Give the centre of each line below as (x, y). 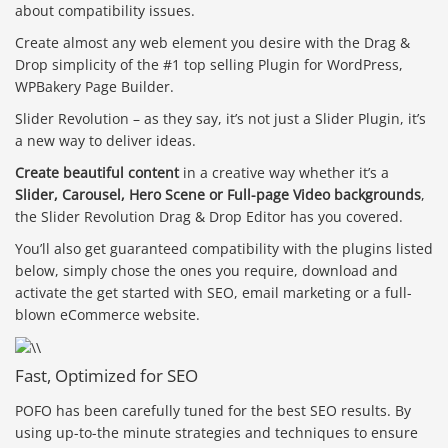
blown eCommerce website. (107, 314)
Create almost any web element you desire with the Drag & (212, 42)
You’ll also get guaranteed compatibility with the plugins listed (224, 248)
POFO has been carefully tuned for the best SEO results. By (213, 411)
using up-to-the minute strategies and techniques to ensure (216, 433)
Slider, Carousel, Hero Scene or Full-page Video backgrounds (218, 194)
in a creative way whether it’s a (284, 172)
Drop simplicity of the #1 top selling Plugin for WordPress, (209, 64)
